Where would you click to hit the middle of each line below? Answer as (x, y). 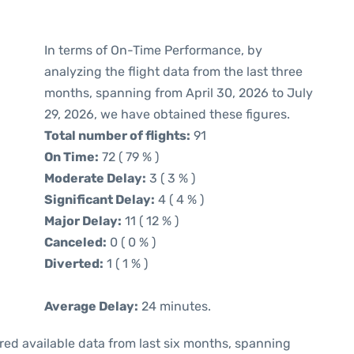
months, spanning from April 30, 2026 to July (179, 93)
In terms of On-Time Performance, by (153, 50)
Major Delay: (83, 221)
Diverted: (74, 264)
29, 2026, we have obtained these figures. (167, 114)
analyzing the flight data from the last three (173, 72)
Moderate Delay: (95, 178)
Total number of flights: (117, 136)
